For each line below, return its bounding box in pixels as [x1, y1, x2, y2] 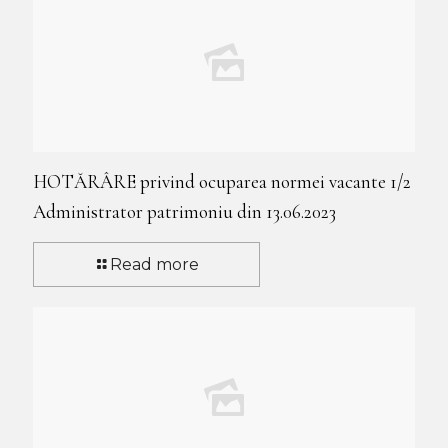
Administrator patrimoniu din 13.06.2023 [33, 199, 336, 223]
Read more [110, 254, 199, 274]
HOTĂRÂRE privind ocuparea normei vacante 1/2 [33, 169, 411, 193]
